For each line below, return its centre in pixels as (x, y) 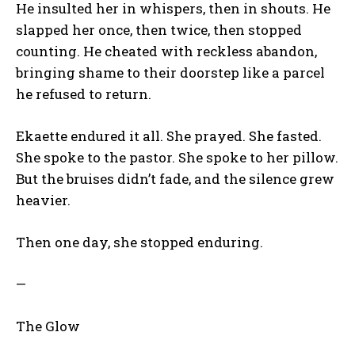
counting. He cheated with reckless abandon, (166, 51)
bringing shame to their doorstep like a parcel (170, 72)
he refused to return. (84, 94)
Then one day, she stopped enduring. (139, 242)
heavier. (43, 200)
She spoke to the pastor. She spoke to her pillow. (177, 157)
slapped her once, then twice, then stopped (159, 29)
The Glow (48, 326)
